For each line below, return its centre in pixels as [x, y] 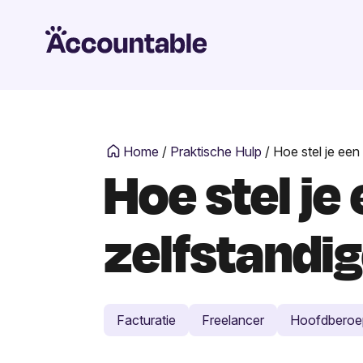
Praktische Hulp [216, 151]
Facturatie [146, 320]
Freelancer [233, 320]
